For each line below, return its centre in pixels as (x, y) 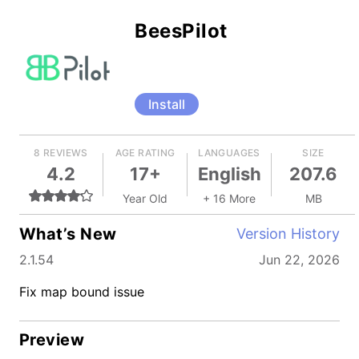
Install (167, 104)
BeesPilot (181, 31)
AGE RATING (145, 153)
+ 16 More (229, 198)
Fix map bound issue (82, 292)
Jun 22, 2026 (299, 260)
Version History (288, 234)
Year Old (145, 198)
